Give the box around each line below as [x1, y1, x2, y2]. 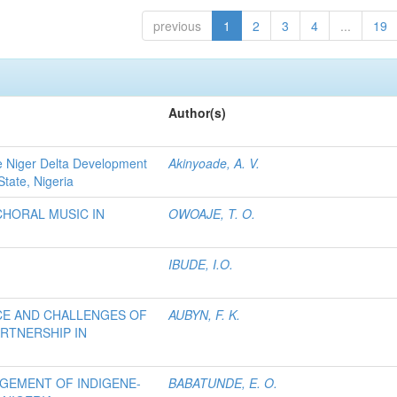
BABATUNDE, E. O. [168, 374, 278, 392]
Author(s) [168, 104, 227, 121]
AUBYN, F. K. [168, 306, 241, 323]
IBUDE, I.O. [168, 255, 234, 273]
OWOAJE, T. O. [168, 205, 256, 222]
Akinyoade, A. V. [168, 154, 261, 172]
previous [152, 17, 201, 35]
